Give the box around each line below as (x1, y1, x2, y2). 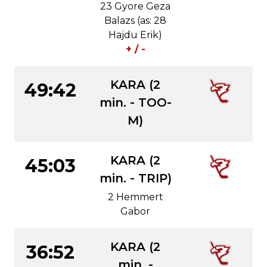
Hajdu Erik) (108, 29, 162, 41)
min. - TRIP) (99, 171, 172, 185)
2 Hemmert (107, 191, 163, 203)
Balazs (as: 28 (104, 15, 166, 26)
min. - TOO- (99, 95, 172, 110)
